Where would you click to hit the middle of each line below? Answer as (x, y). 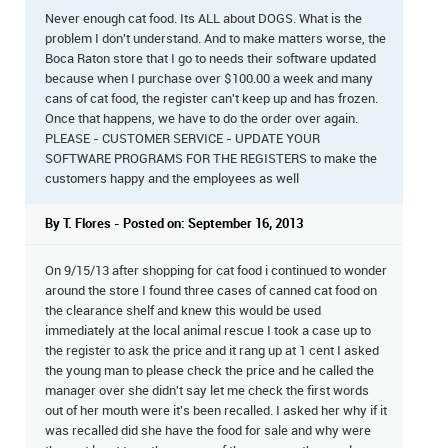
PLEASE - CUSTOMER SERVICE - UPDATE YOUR (182, 139)
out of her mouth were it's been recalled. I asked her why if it (216, 411)
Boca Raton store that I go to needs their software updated (210, 59)
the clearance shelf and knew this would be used (183, 311)
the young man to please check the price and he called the (209, 371)
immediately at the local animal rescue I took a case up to (208, 331)
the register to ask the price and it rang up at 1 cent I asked (212, 351)
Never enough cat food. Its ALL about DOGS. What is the (203, 19)
